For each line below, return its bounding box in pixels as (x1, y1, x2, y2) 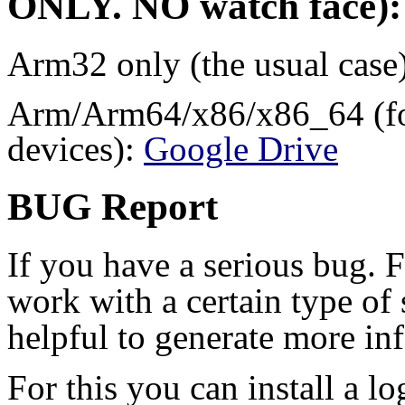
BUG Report (7, 184, 218, 228)
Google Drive (144, 128, 338, 168)
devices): (7, 128, 144, 168)
